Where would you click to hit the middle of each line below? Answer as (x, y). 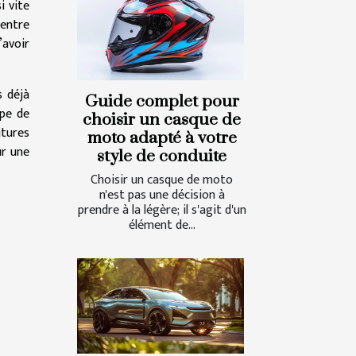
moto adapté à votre (162, 138)
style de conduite (162, 156)
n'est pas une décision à (162, 195)
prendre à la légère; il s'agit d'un (162, 210)
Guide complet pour (162, 101)
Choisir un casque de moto (162, 180)
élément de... (162, 225)
